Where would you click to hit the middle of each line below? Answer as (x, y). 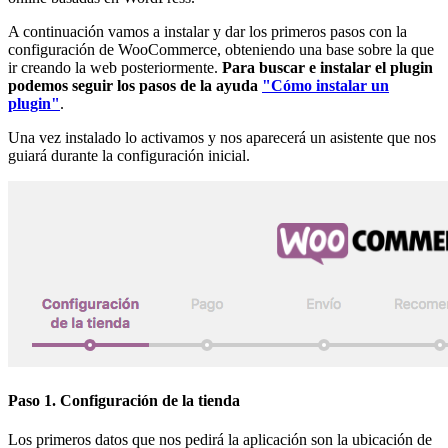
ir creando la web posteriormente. (115, 67)
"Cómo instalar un (325, 85)
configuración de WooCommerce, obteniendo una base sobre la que (221, 49)
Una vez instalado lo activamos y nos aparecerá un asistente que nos (222, 137)
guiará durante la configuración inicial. (129, 155)
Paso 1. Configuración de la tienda (124, 401)
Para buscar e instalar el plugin (327, 67)
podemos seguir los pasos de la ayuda (135, 85)
